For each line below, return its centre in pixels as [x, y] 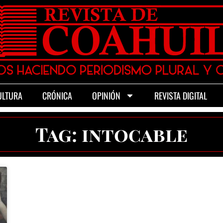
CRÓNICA [57, 96]
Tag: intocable [111, 134]
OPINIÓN [106, 96]
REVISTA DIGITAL [181, 96]
